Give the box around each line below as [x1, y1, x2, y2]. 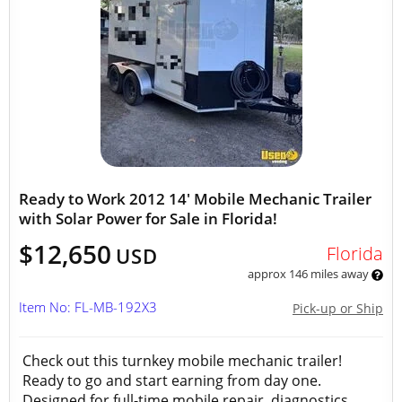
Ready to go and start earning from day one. [22, 371, 321, 390]
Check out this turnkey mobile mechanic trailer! [22, 351, 342, 371]
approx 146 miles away [247, 266, 371, 282]
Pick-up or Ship [293, 300, 383, 317]
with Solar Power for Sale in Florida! [19, 208, 277, 229]
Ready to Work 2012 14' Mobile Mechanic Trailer [19, 188, 371, 209]
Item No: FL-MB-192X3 [19, 298, 157, 316]
